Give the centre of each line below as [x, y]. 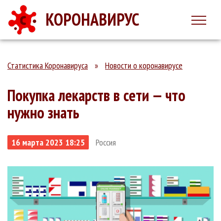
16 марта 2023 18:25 [48, 142]
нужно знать [43, 112]
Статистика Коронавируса [48, 65]
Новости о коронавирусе [144, 65]
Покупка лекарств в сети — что [96, 95]
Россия [106, 142]
